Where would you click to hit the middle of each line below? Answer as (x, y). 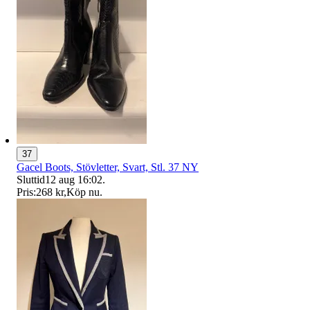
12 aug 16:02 (74, 179)
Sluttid (31, 179)
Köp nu (83, 192)
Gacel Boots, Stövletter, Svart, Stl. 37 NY (108, 167)
